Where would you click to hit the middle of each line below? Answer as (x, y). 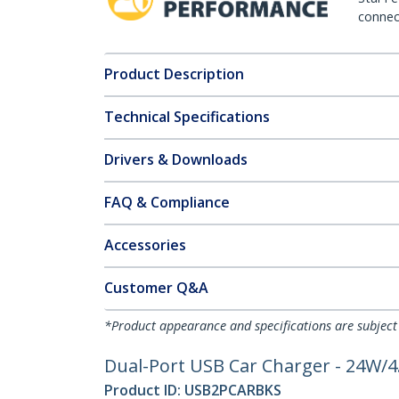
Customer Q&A (156, 288)
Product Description (174, 74)
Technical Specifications (187, 117)
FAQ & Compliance (167, 202)
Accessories (145, 245)
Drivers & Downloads (176, 159)
